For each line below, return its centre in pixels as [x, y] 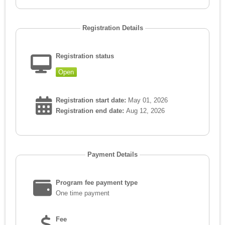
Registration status [85, 56]
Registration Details [113, 28]
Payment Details [113, 155]
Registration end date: [90, 111]
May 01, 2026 [148, 100]
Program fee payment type [97, 183]
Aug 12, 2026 [146, 111]
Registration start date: [91, 100]
